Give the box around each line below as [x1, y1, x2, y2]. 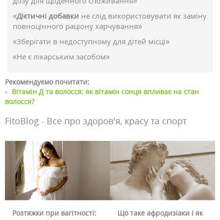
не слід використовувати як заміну [81, 11, 207, 21]
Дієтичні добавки [17, 11, 81, 21]
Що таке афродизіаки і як [117, 208, 203, 218]
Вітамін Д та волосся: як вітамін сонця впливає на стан [12, 87, 199, 96]
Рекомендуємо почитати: [5, 77, 89, 86]
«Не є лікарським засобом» [13, 52, 110, 61]
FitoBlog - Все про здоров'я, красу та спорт [5, 115, 187, 127]
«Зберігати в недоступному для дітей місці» [13, 36, 169, 46]
